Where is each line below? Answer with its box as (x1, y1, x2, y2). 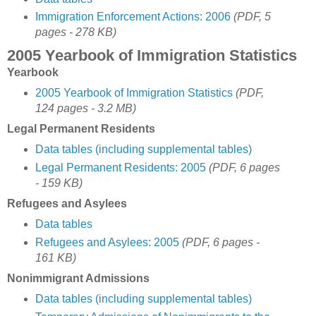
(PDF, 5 (233, 11, 271, 23)
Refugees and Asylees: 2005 (35, 236, 179, 248)
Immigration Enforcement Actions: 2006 (35, 11, 231, 23)
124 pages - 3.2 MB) (35, 102, 136, 115)
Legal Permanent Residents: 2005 (35, 162, 206, 174)
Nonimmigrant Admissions (7, 272, 150, 284)
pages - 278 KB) (35, 26, 116, 39)
